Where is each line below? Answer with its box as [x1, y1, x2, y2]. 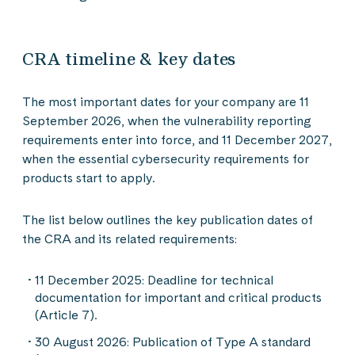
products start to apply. [22, 170, 155, 185]
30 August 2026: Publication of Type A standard [35, 334, 311, 349]
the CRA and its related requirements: [22, 231, 237, 246]
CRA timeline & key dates [22, 48, 236, 69]
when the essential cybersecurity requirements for [22, 151, 309, 166]
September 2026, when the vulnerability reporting [22, 113, 311, 128]
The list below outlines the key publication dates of [22, 212, 313, 227]
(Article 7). [35, 307, 97, 323]
